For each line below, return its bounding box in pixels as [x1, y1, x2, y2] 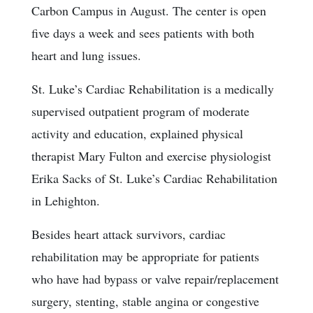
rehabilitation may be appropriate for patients [31, 247, 259, 265]
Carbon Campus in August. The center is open [31, 1, 266, 19]
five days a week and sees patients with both [31, 24, 254, 41]
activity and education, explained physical [31, 124, 243, 142]
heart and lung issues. [31, 46, 141, 64]
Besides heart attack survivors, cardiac [31, 225, 226, 242]
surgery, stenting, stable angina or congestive [31, 292, 259, 310]
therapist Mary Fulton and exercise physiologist [31, 147, 271, 164]
